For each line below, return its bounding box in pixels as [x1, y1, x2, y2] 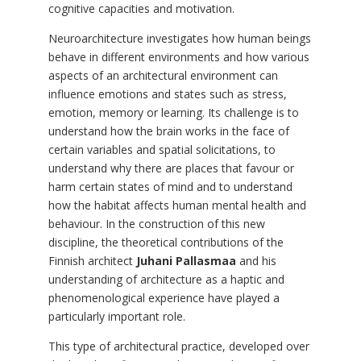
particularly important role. [48, 309, 185, 325]
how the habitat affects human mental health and [48, 197, 306, 214]
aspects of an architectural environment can [48, 68, 278, 84]
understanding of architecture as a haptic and [48, 272, 284, 288]
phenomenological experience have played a [48, 290, 280, 306]
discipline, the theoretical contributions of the [48, 234, 284, 251]
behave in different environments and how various [48, 49, 309, 65]
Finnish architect [48, 253, 136, 269]
